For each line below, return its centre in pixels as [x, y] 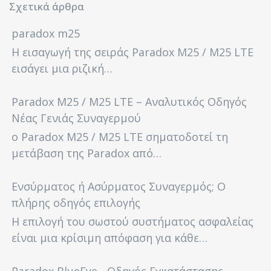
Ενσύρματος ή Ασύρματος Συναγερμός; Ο [119, 186]
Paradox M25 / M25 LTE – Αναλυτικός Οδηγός [129, 102]
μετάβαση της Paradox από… [87, 153]
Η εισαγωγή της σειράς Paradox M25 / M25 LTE [132, 52]
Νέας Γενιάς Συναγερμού [76, 118]
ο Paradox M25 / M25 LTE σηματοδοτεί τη [120, 137]
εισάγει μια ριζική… [62, 68]
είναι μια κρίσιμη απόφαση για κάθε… [109, 238]
